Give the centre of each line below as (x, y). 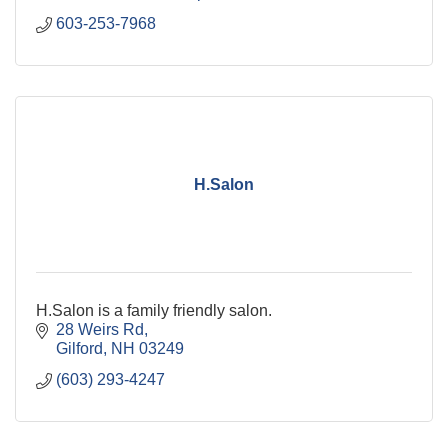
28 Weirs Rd (100, 330)
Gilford (79, 349)
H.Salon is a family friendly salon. (154, 311)
